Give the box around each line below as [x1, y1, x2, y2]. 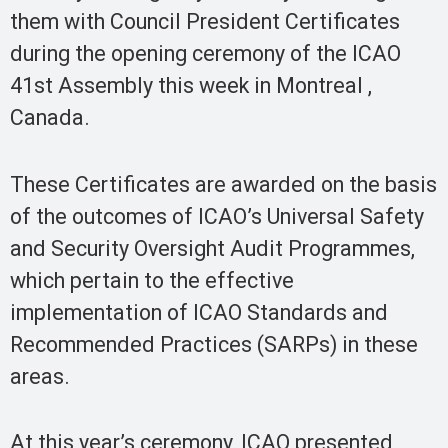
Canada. [10, 105, 90, 131]
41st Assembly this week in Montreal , [10, 73, 372, 99]
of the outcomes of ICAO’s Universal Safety [10, 203, 424, 229]
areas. [10, 363, 70, 389]
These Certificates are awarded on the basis [10, 171, 437, 197]
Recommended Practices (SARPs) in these [10, 331, 418, 357]
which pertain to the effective [10, 267, 294, 293]
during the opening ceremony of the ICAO [10, 41, 401, 67]
